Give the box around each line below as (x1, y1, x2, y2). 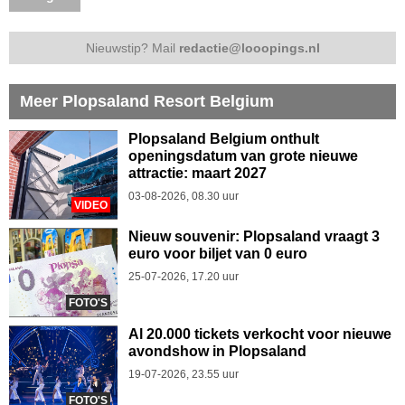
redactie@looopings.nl (178, 41, 320, 55)
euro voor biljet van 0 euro (128, 246, 307, 261)
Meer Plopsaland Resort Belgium (20, 92, 274, 110)
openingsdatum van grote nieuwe (128, 148, 358, 164)
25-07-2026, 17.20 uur (128, 270, 239, 283)
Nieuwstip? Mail (85, 41, 179, 55)
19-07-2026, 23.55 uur (128, 368, 239, 381)
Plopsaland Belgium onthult (128, 131, 319, 146)
